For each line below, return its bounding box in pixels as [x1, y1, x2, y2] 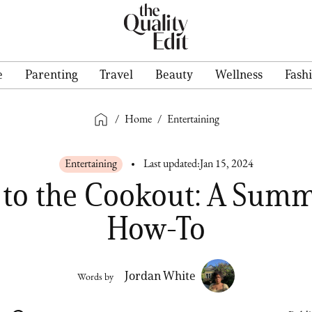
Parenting [25, 67, 77, 82]
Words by [77, 272, 114, 283]
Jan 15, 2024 [199, 159, 253, 170]
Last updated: [143, 159, 200, 170]
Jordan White [125, 268, 196, 283]
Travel [100, 67, 133, 82]
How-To [107, 210, 205, 247]
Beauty [155, 67, 193, 82]
